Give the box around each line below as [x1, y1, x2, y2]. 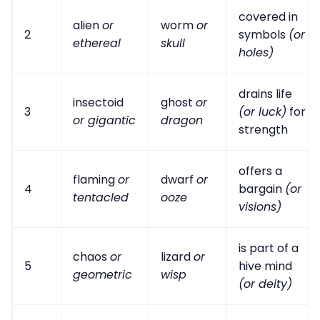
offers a [239, 163, 282, 180]
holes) [239, 44, 274, 61]
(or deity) [239, 276, 292, 293]
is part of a [239, 240, 299, 257]
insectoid [73, 94, 124, 111]
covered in [239, 9, 298, 26]
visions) [239, 199, 281, 216]
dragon [161, 112, 203, 129]
